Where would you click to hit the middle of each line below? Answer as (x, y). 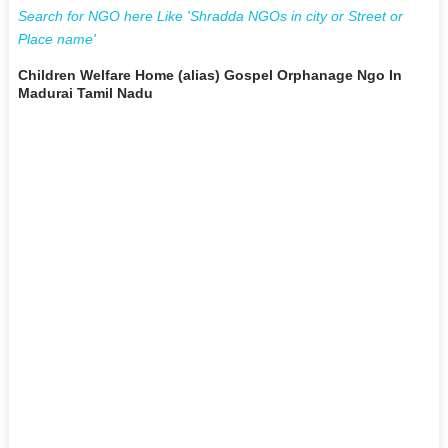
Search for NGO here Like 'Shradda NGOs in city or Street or (210, 15)
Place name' (56, 38)
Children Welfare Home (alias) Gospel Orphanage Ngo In (209, 74)
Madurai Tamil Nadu (85, 92)
